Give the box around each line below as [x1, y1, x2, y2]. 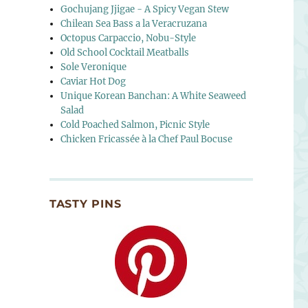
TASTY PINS [49, 197, 122, 210]
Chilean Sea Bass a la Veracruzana [60, 18, 208, 30]
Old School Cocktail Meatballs [60, 47, 190, 59]
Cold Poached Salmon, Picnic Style [60, 119, 210, 131]
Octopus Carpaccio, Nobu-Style [60, 32, 197, 45]
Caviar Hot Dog [60, 76, 126, 88]
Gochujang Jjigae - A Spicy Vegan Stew [60, 3, 230, 16]
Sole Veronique [60, 61, 127, 74]
